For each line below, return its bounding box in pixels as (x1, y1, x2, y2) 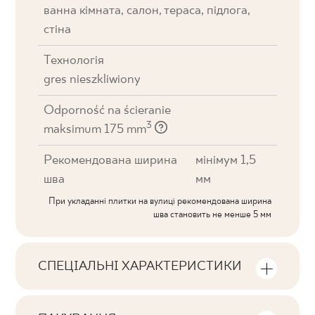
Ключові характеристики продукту (38, 276, 229, 291)
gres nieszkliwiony (44, 72, 141, 87)
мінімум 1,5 (195, 153, 256, 168)
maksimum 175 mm (44, 122, 147, 137)
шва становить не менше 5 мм (153, 210, 271, 220)
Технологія (44, 53, 105, 68)
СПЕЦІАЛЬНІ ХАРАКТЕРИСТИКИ (38, 259, 243, 274)
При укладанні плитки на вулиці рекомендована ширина (48, 196, 271, 207)
